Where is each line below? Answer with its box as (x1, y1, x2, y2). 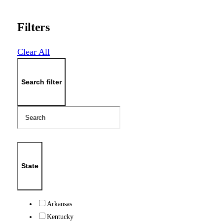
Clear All (17, 46, 50, 57)
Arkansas (46, 199, 72, 208)
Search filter (21, 77, 62, 86)
